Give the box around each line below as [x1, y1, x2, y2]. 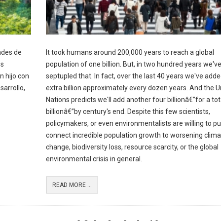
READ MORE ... [52, 182, 92, 188]
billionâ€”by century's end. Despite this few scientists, [45, 108, 210, 115]
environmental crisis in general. [45, 155, 142, 163]
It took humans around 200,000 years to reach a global [45, 48, 214, 56]
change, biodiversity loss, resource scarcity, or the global [45, 143, 219, 151]
